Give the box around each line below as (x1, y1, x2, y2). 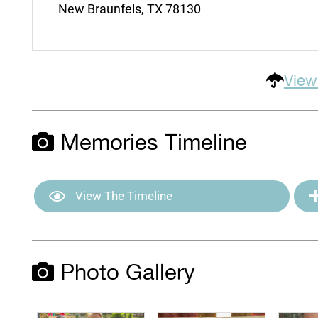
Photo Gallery (53, 256, 195, 290)
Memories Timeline (53, 126, 247, 160)
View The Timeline (72, 188, 172, 203)
